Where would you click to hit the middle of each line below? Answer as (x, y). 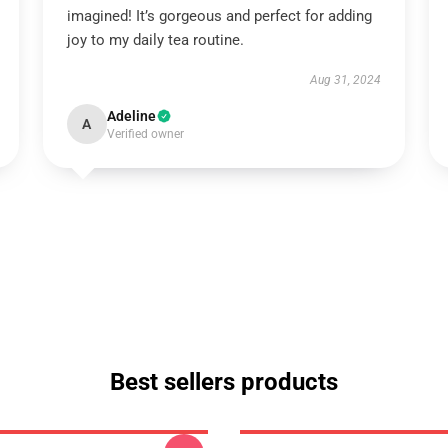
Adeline (131, 116)
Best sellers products (224, 382)
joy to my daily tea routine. (155, 40)
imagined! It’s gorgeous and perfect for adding (219, 16)
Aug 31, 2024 (346, 80)
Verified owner (145, 134)
